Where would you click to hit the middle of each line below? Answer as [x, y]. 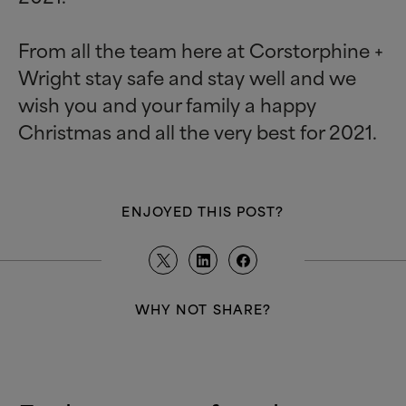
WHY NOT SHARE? [203, 309]
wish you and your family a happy [167, 104]
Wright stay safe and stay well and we [187, 77]
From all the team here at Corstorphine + [201, 50]
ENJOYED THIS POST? [203, 211]
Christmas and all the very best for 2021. [198, 131]
